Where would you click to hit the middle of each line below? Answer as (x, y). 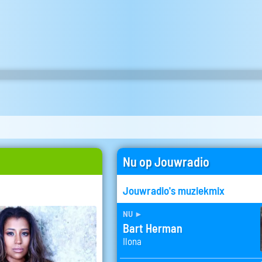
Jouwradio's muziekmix (174, 191)
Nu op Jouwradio (166, 162)
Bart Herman (152, 228)
